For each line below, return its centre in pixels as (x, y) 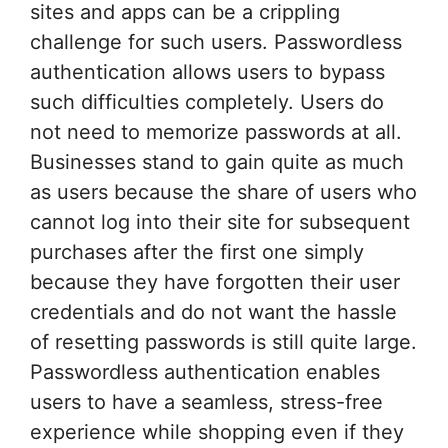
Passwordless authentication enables (205, 371)
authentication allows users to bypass (207, 71)
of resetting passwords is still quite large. (223, 341)
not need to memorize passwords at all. (216, 131)
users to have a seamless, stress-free (206, 401)
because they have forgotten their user (215, 281)
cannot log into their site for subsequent (220, 221)
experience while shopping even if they (217, 431)
